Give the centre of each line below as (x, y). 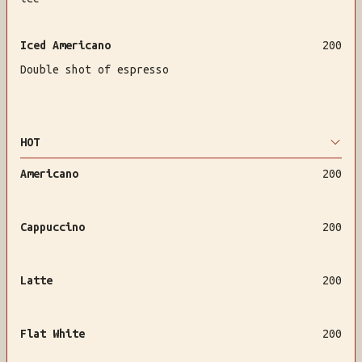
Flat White (53, 334)
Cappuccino (53, 227)
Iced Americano (65, 45)
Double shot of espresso (95, 69)
